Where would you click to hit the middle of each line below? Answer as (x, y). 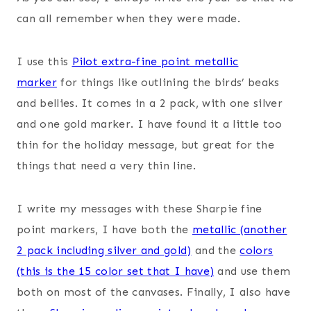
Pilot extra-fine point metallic (155, 62)
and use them (252, 271)
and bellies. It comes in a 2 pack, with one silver (150, 103)
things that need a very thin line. (106, 166)
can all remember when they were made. (128, 19)
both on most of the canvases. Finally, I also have (154, 292)
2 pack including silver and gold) (104, 251)
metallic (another (239, 230)
